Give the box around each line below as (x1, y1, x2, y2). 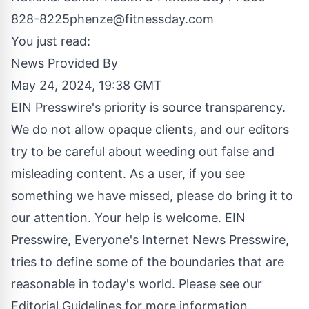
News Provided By (11, 56, 118, 71)
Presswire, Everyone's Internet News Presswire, (11, 232, 289, 248)
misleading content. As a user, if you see (11, 166, 245, 181)
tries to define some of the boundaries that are (11, 255, 284, 270)
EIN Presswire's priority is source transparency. (11, 100, 286, 115)
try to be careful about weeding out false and (11, 144, 275, 159)
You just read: (11, 34, 90, 49)
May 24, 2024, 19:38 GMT (11, 78, 162, 93)
